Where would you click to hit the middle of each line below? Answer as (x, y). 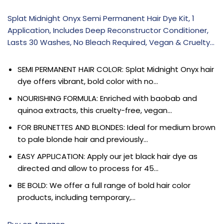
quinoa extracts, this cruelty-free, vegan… (95, 110)
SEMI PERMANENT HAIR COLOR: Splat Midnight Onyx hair (116, 69)
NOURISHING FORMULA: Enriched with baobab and (107, 98)
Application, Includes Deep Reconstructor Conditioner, (108, 30)
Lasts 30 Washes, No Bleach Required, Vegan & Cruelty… (111, 42)
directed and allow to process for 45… (88, 168)
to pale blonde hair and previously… (83, 139)
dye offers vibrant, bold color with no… (88, 81)
